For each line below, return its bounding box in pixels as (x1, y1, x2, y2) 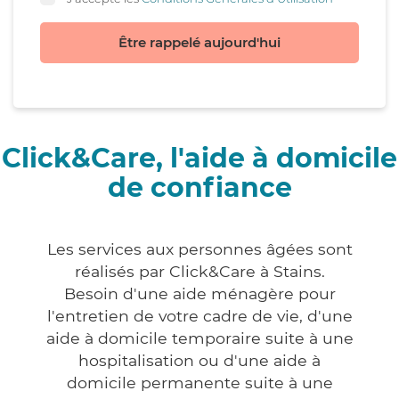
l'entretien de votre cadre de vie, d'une (46, 306, 353, 326)
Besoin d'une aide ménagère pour (63, 284, 336, 304)
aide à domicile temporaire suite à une (45, 329, 354, 348)
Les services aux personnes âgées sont (46, 240, 353, 259)
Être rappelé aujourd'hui (118, 34, 281, 52)
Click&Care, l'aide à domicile (2, 142, 397, 175)
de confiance (107, 171, 292, 205)
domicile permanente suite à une (66, 373, 333, 393)
